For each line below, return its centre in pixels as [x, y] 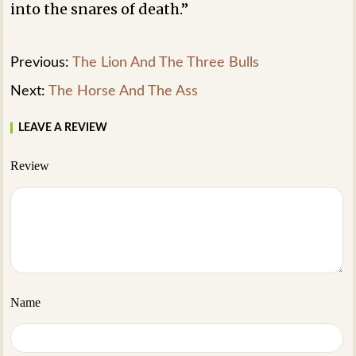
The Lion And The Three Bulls [166, 62]
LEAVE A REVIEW [63, 128]
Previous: [42, 62]
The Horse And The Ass [124, 91]
